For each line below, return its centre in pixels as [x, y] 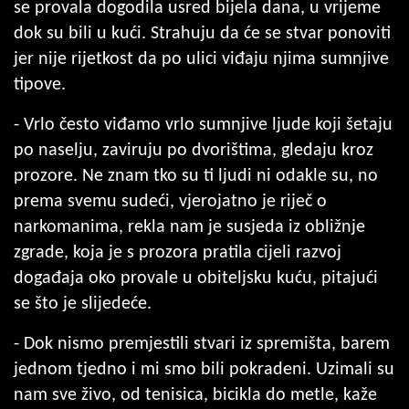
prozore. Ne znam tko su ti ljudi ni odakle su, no [196, 176]
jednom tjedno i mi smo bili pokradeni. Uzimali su [204, 369]
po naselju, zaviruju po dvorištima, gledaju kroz [194, 150]
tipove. [40, 84]
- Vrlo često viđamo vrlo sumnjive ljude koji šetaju [203, 125]
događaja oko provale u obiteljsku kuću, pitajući [196, 278]
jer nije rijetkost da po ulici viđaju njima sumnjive [201, 59]
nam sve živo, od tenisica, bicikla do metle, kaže [195, 395]
